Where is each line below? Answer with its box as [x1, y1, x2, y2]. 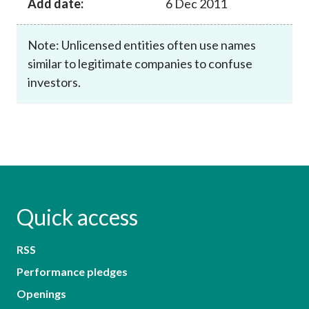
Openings [17, 286, 66, 300]
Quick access [17, 203, 138, 230]
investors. [28, 74, 81, 90]
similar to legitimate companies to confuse [28, 55, 252, 71]
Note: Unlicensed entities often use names [28, 37, 256, 52]
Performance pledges [17, 264, 128, 278]
